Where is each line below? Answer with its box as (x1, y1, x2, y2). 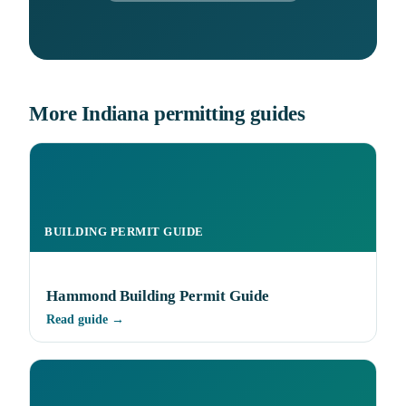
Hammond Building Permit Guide (46, 287, 269, 305)
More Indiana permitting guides (29, 101, 305, 125)
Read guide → (46, 313, 124, 327)
